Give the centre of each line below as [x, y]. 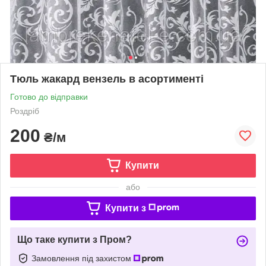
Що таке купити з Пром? [75, 239]
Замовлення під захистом [83, 258]
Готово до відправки [49, 96]
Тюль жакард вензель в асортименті [107, 79]
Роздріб [25, 111]
